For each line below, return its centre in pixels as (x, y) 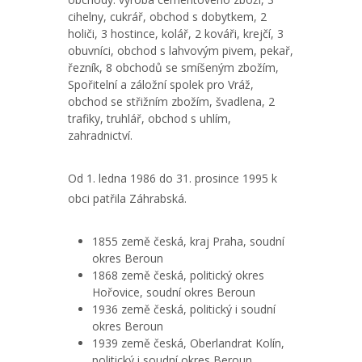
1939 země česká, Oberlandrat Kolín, (188, 343)
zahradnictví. (100, 135)
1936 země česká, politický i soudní (184, 309)
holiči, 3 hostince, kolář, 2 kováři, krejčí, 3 (176, 34)
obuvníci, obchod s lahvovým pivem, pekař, (181, 51)
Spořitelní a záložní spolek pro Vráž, (161, 84)
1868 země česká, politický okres (178, 275)
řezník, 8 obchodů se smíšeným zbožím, (173, 67)
